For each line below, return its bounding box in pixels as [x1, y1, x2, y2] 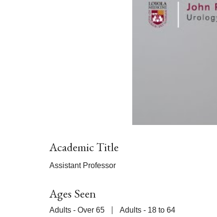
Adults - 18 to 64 [120, 205, 175, 214]
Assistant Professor [49, 161, 116, 170]
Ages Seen [49, 186, 96, 201]
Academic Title [49, 139, 119, 155]
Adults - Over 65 [49, 205, 105, 214]
